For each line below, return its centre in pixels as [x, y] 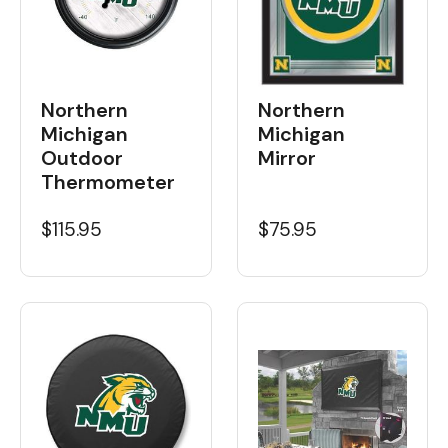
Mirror [286, 157]
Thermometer [108, 181]
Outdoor [82, 157]
